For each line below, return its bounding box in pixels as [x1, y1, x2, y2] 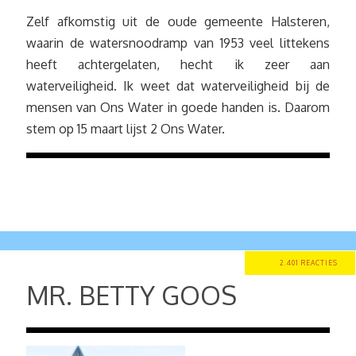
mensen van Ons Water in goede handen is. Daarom [26, 99, 330, 115]
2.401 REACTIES [279, 258, 338, 267]
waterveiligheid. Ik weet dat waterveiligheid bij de [26, 78, 330, 94]
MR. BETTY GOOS [26, 279, 243, 311]
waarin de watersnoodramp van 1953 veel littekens [26, 35, 330, 51]
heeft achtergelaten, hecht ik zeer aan [26, 56, 330, 72]
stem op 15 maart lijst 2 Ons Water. [26, 121, 225, 137]
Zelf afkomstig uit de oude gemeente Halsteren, [26, 14, 330, 29]
